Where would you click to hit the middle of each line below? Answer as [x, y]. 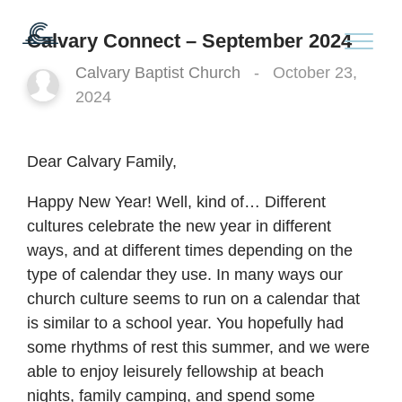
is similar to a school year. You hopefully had [186, 323]
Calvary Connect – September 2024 [190, 40]
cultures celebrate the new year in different [179, 226]
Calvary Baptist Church [158, 72]
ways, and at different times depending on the [190, 250]
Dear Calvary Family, [102, 161]
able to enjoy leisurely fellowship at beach [176, 371]
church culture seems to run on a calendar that [194, 298]
